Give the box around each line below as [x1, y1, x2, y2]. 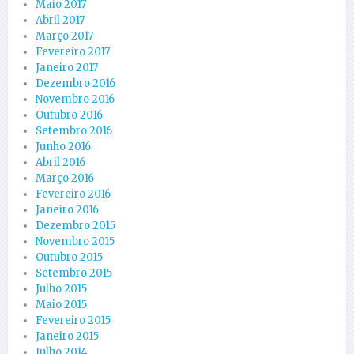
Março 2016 [36, 171, 94, 185]
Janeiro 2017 [36, 60, 98, 74]
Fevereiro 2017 [36, 44, 110, 58]
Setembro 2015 [36, 265, 112, 280]
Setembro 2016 [36, 123, 112, 137]
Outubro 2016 [36, 107, 103, 122]
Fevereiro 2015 [36, 313, 111, 327]
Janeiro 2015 [36, 329, 99, 343]
